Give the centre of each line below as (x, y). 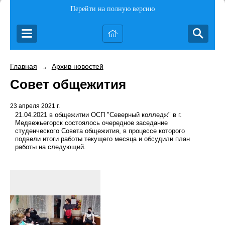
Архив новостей (77, 66)
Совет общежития (68, 84)
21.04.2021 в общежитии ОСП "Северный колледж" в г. (98, 115)
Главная (24, 66)
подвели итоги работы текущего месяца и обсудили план (102, 139)
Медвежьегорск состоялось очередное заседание (91, 123)
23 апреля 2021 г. (35, 106)
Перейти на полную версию (113, 9)
